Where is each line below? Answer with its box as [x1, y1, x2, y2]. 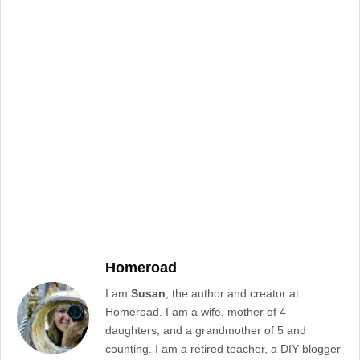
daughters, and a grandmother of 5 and [105, 324, 306, 337]
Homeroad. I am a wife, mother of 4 [105, 305, 286, 318]
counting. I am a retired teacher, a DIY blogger [105, 342, 341, 355]
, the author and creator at [166, 287, 299, 300]
